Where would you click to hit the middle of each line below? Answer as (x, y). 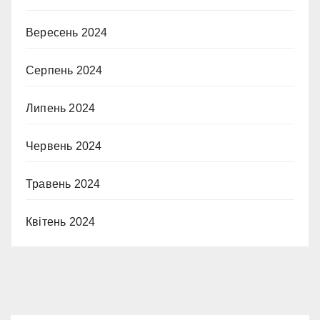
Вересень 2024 (67, 33)
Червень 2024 (64, 146)
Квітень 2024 (61, 222)
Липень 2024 (61, 109)
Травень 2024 (63, 184)
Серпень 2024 (64, 71)
